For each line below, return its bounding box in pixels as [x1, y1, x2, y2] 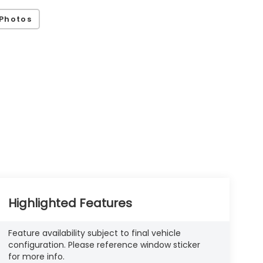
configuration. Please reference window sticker [8, 239, 200, 251]
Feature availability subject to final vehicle [8, 227, 181, 240]
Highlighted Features [8, 195, 132, 212]
